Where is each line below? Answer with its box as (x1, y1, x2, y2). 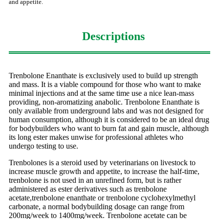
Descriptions (82, 29, 145, 43)
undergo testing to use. (9, 141, 78, 150)
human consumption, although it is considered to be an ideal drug (9, 115, 209, 124)
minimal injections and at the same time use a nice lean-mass (9, 88, 194, 97)
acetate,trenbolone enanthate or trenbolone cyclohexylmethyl (9, 193, 196, 202)
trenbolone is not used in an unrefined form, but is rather (9, 175, 181, 184)
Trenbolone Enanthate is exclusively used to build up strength (9, 71, 198, 80)
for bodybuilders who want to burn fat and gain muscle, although (9, 124, 209, 132)
